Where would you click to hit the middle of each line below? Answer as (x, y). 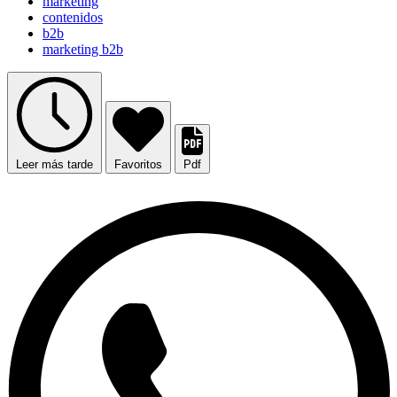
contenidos (73, 18)
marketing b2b (83, 50)
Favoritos (138, 165)
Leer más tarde (54, 165)
